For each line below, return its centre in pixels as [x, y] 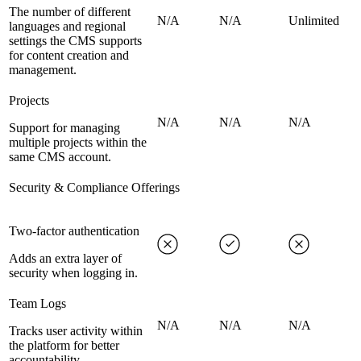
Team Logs [37, 304]
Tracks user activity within [76, 331]
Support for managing [64, 128]
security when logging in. [73, 273]
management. [43, 70]
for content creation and [69, 56]
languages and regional [67, 27]
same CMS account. [60, 157]
